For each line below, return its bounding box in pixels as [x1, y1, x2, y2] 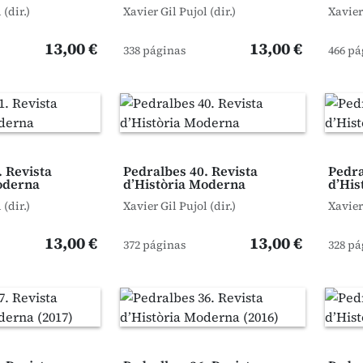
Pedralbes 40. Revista [122, 162, 258, 180]
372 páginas [122, 237, 186, 253]
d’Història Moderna [122, 175, 246, 193]
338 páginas [122, 42, 186, 58]
